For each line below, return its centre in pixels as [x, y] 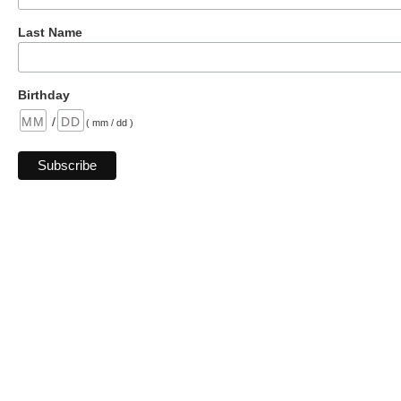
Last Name [50, 32]
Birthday [44, 94]
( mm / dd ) [110, 122]
